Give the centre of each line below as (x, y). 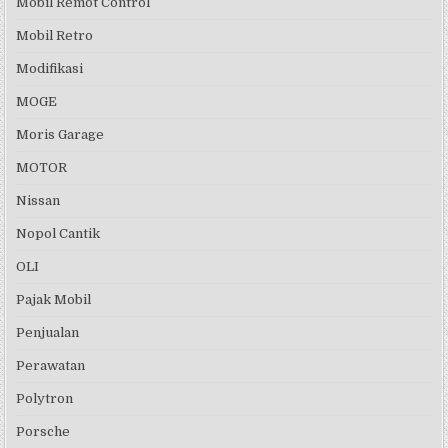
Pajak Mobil (54, 300)
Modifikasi (50, 69)
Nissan (38, 201)
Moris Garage (60, 135)
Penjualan (48, 333)
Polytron (45, 399)
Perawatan (51, 366)
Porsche (43, 432)
